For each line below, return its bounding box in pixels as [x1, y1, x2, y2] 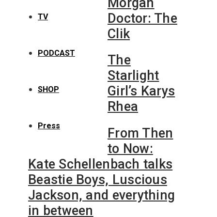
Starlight [108, 68, 159, 84]
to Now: [108, 140, 153, 156]
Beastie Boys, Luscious [28, 171, 167, 187]
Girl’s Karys [108, 83, 175, 99]
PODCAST [38, 48, 75, 58]
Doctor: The [108, 10, 177, 26]
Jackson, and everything [28, 187, 175, 203]
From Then [108, 125, 173, 141]
